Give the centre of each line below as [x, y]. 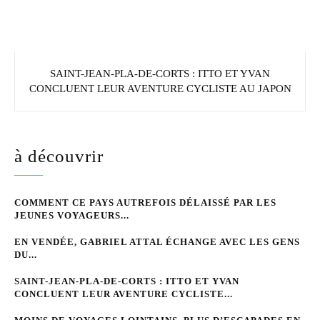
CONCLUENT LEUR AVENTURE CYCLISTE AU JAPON [160, 88]
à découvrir [59, 156]
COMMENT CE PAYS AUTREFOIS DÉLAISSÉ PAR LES [145, 202]
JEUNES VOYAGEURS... [72, 215]
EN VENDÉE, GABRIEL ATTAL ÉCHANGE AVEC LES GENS [157, 241]
